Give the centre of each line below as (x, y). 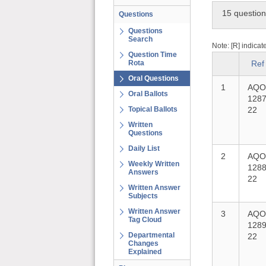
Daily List (144, 148)
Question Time (153, 55)
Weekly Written (154, 164)
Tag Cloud (145, 220)
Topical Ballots (153, 109)
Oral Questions (153, 78)
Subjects (143, 196)
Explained (145, 252)
